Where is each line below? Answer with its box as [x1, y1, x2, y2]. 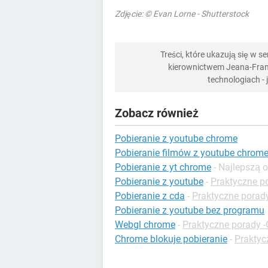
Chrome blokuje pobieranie [115, 233, 227, 245]
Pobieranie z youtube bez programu [115, 204, 264, 216]
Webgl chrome [115, 218, 175, 230]
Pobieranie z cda [115, 190, 185, 202]
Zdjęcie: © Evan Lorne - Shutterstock [115, 8, 249, 19]
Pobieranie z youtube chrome [115, 132, 237, 144]
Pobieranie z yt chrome [115, 161, 211, 173]
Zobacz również [115, 105, 199, 120]
